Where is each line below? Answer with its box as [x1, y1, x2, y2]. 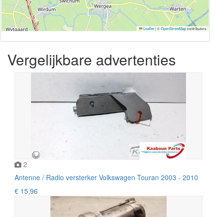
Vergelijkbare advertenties [7, 48, 176, 70]
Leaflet [142, 25, 154, 31]
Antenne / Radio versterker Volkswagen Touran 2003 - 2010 [15, 172, 198, 182]
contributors [186, 25, 206, 31]
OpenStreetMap [161, 25, 186, 31]
